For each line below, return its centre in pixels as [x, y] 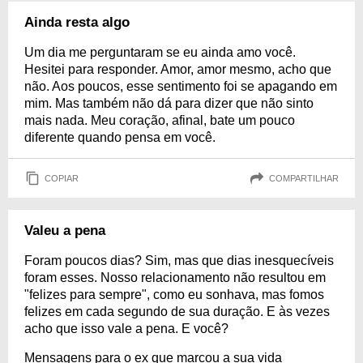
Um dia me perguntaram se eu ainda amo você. [160, 52]
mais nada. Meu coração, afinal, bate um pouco [160, 120]
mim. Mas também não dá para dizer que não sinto [169, 103]
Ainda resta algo [77, 22]
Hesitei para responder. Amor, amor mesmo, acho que [178, 69]
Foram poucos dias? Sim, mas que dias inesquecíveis [179, 261]
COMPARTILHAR [304, 178]
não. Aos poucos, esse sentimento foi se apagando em [181, 86]
